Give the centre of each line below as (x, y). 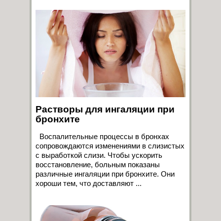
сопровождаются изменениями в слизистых (110, 146)
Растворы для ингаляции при (105, 109)
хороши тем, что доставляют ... (89, 183)
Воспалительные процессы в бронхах (102, 136)
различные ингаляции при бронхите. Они (105, 174)
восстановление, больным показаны (98, 164)
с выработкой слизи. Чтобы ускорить (99, 155)
